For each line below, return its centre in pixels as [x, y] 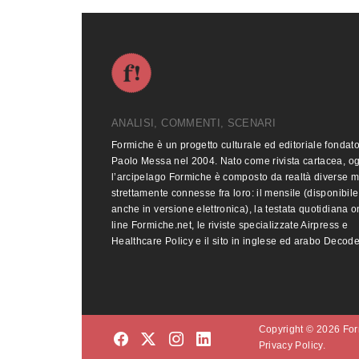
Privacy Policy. [292, 345]
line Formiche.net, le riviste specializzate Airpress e [230, 225]
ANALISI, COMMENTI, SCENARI [194, 123]
